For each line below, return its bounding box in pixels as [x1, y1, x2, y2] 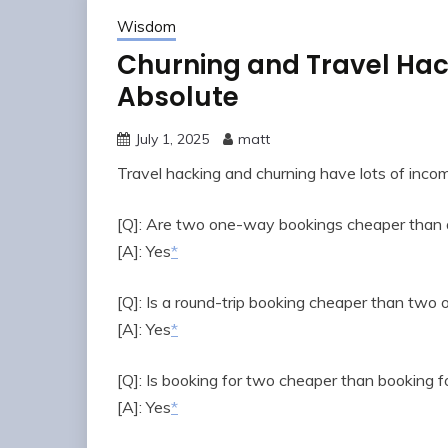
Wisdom [117, 17, 176, 37]
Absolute [117, 79, 239, 116]
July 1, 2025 [135, 130, 209, 149]
